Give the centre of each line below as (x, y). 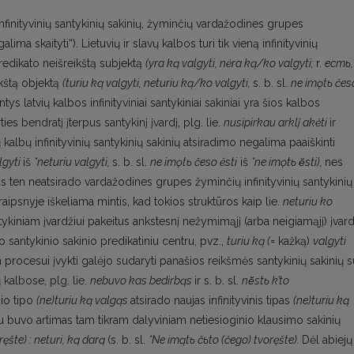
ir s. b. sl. (218, 281)
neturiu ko (308, 202)
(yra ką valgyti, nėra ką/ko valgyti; (231, 64)
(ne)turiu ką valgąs (83, 301)
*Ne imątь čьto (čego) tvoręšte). (225, 340)
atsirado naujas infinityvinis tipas (212, 301)
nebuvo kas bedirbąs (142, 281)
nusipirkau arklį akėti (277, 123)
